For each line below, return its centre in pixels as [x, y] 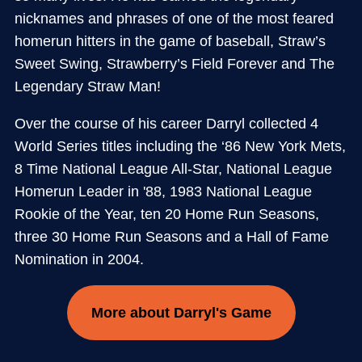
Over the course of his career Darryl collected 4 [166, 123]
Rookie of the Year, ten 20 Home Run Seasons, [166, 214]
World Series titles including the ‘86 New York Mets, [180, 146]
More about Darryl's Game [181, 312]
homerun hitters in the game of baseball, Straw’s [170, 41]
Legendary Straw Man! [87, 86]
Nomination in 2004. [79, 259]
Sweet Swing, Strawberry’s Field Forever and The [174, 63]
